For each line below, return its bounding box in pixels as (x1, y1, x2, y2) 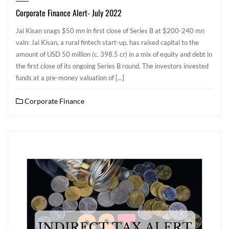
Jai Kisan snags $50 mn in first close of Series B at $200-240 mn (16, 27, 204, 35)
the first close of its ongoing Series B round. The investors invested (16, 62, 209, 70)
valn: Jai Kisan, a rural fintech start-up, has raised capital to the (16, 38, 199, 47)
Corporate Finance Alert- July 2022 (16, 7, 122, 19)
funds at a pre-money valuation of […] (16, 74, 124, 82)
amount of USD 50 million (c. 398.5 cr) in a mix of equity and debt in (16, 50, 212, 58)
